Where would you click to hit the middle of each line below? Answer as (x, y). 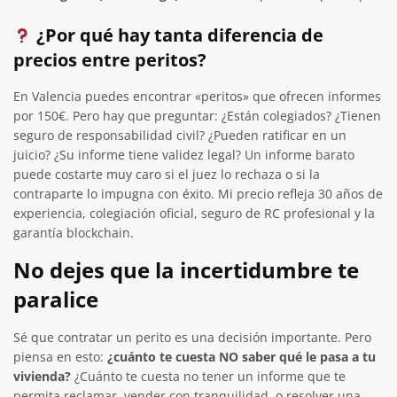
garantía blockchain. (74, 232)
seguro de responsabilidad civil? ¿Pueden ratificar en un (180, 135)
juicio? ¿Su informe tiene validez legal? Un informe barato (184, 154)
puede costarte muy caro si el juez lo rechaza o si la (167, 174)
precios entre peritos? (110, 59)
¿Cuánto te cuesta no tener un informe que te (208, 376)
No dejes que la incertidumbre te (186, 269)
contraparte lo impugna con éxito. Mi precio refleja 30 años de (198, 193)
